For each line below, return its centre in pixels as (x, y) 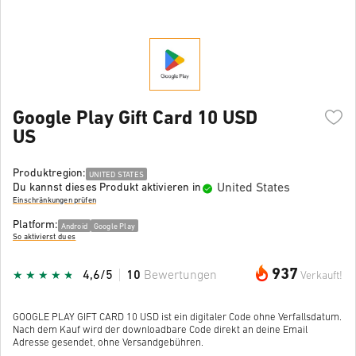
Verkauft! (321, 276)
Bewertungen (180, 275)
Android (74, 226)
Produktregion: (49, 173)
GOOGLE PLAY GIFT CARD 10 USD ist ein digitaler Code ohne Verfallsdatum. (177, 317)
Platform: (35, 225)
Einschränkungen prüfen (54, 201)
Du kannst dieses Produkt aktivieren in (107, 188)
